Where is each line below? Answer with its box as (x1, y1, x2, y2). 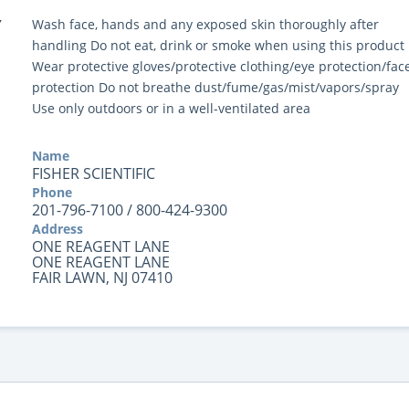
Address (31, 220, 83, 237)
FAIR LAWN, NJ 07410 (31, 267, 173, 288)
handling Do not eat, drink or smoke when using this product (31, 37, 404, 54)
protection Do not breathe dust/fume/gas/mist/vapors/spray (31, 79, 399, 96)
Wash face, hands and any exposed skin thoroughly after (31, 16, 379, 33)
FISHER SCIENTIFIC (31, 163, 155, 184)
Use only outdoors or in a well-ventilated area (31, 100, 310, 117)
